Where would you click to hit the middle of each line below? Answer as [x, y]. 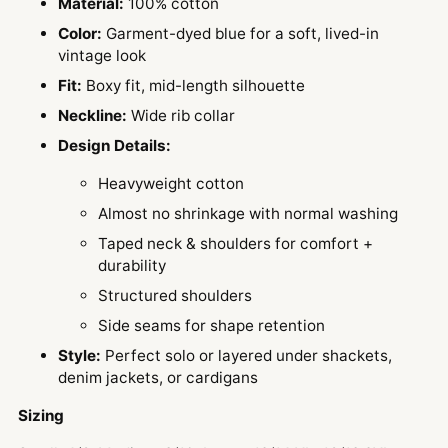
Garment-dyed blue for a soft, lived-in [240, 34]
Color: [80, 34]
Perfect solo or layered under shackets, [246, 356]
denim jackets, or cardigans [158, 378]
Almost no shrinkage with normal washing [248, 214]
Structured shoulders [175, 296]
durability [132, 266]
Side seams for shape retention [211, 326]
